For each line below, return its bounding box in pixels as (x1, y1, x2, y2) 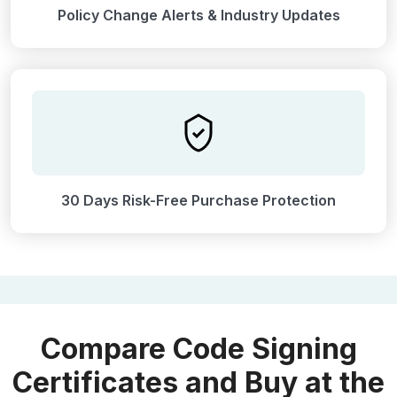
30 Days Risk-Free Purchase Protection (61, 191, 336, 210)
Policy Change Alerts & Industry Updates (57, 6, 340, 25)
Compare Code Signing (40, 331, 357, 367)
